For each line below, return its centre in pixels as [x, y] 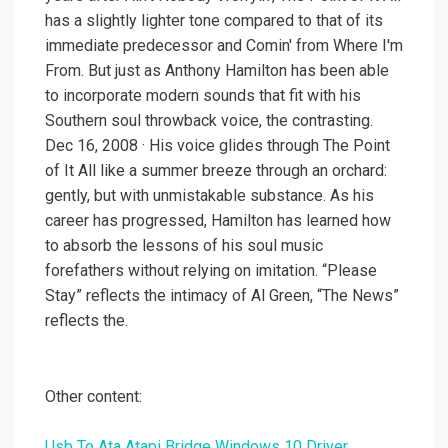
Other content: [93, 397]
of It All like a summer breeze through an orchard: [216, 171]
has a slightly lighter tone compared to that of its [214, 21]
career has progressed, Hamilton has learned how [218, 221]
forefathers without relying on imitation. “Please [211, 271]
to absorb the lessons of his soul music [184, 246]
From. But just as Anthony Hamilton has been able [217, 71]
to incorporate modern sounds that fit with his [203, 96]
